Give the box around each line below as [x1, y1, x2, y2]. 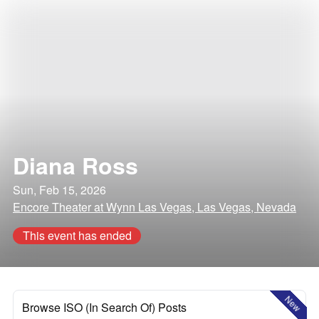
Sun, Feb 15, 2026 [13, 182, 106, 198]
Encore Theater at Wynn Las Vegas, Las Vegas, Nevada [13, 199, 296, 215]
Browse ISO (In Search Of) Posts [22, 299, 187, 315]
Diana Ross [13, 149, 138, 182]
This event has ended [22, 227, 132, 244]
